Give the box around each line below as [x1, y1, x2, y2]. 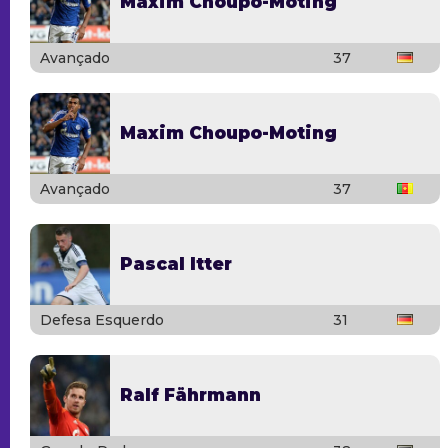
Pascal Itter [120, 253, 232, 274]
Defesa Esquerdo [40, 310, 164, 329]
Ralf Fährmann [120, 384, 261, 405]
